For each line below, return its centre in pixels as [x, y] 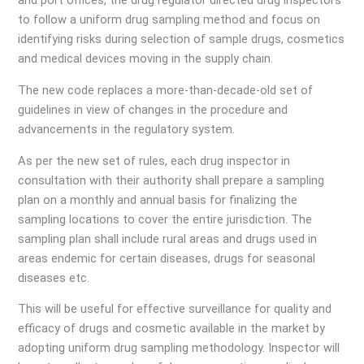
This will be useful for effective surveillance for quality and [175, 309]
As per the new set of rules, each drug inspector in [154, 160]
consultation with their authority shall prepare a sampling [171, 180]
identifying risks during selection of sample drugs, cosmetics [182, 39]
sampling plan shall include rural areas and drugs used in [168, 238]
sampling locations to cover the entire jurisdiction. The [165, 219]
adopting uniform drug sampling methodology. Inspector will [179, 348]
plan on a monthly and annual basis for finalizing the [158, 199]
